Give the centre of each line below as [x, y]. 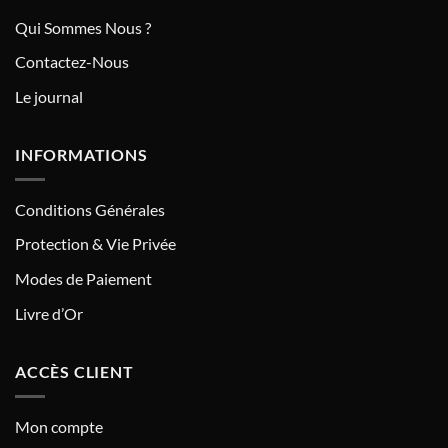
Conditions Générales [90, 209]
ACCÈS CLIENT [74, 372]
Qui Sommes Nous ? [83, 27]
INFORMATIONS [81, 155]
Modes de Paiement [83, 279]
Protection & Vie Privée [95, 244]
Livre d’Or [49, 313]
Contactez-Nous [72, 62]
